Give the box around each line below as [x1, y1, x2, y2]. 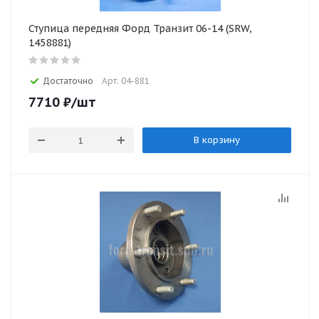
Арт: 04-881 [102, 75, 150, 86]
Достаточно [43, 75, 93, 86]
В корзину [193, 134, 240, 146]
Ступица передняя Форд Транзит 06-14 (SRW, [28, 22, 252, 35]
